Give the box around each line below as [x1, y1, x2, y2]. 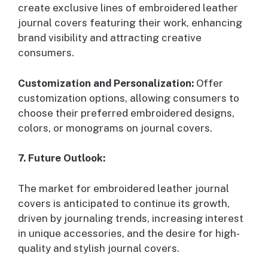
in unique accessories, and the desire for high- [18, 227, 240, 239]
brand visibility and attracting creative [18, 32, 202, 44]
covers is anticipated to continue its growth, [18, 197, 230, 209]
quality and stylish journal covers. [18, 242, 179, 254]
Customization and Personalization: [18, 77, 194, 89]
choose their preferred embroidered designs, [18, 106, 234, 119]
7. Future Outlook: [18, 152, 105, 165]
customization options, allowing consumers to [18, 92, 239, 104]
